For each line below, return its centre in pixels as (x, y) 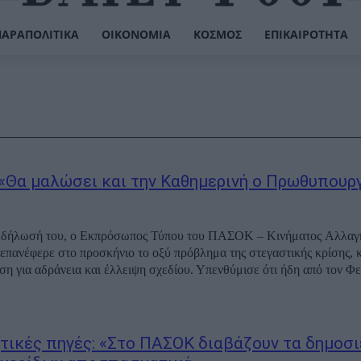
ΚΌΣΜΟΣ (217, 34)
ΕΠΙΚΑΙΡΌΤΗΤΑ (306, 34)
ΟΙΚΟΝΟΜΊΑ (136, 34)
